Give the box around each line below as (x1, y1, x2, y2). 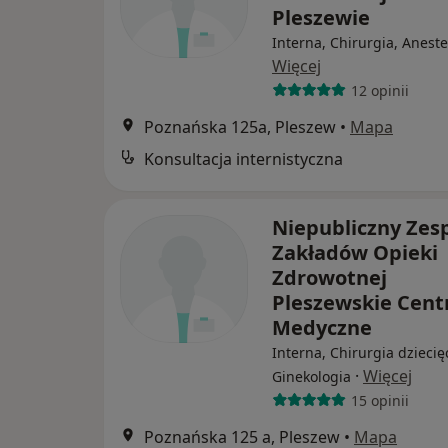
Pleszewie (272, 4, 370, 32)
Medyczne (272, 314, 372, 342)
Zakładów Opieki (272, 239, 438, 267)
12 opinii (350, 80, 409, 100)
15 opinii (350, 390, 409, 410)
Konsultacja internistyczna (144, 148, 343, 171)
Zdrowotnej (272, 264, 387, 292)
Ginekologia (272, 367, 351, 387)
